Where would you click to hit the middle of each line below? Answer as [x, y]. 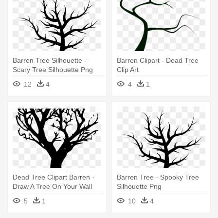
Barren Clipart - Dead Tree [158, 61]
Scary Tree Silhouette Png [53, 70]
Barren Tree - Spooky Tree [158, 177]
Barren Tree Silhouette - [50, 61]
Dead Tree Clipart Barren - [54, 177]
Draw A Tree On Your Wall [52, 187]
